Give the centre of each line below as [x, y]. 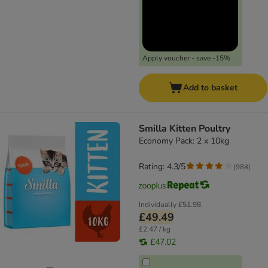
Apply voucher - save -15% [186, 58]
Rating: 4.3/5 [162, 167]
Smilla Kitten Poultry [185, 129]
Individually [158, 205]
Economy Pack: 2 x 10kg [184, 141]
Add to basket [210, 88]
